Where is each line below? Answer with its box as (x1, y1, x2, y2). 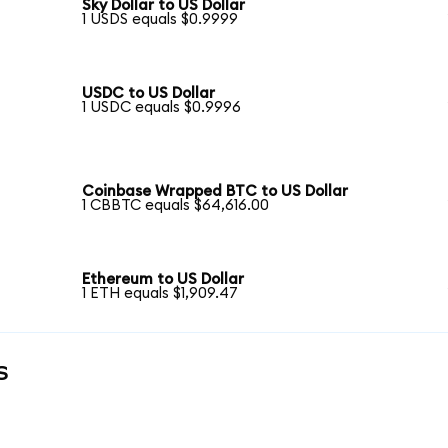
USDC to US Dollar (82, 86, 216, 102)
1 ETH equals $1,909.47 (82, 285, 239, 301)
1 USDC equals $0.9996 (82, 100, 242, 116)
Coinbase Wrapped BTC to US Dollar (82, 184, 349, 200)
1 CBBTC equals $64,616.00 (82, 198, 270, 214)
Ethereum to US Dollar (82, 271, 245, 287)
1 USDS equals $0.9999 (82, 12, 239, 28)
